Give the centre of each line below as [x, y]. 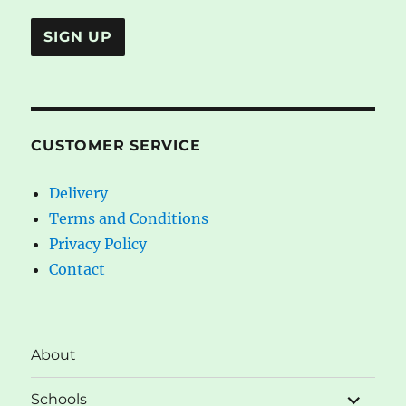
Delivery [79, 193]
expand [361, 394]
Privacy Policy [98, 243]
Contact [77, 269]
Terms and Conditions [129, 218]
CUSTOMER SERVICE [116, 145]
